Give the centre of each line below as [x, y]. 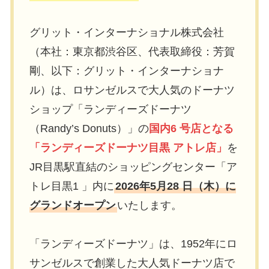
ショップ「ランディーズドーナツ [110, 109]
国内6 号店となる [191, 128]
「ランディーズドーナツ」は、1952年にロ [133, 243]
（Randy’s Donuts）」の [89, 128]
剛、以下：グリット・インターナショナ [126, 71]
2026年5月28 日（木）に [175, 186]
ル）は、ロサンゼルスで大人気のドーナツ [132, 90]
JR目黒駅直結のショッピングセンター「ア [133, 167]
